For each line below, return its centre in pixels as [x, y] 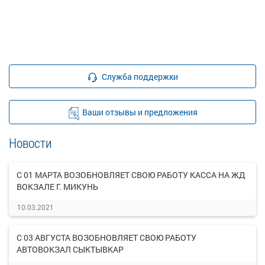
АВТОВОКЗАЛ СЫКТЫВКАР [70, 249]
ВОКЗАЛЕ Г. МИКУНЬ [57, 187]
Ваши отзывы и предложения [140, 112]
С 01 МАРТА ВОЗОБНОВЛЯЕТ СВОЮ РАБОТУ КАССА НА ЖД [131, 175]
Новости [30, 143]
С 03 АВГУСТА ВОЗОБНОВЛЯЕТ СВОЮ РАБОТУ [106, 237]
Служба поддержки [140, 76]
